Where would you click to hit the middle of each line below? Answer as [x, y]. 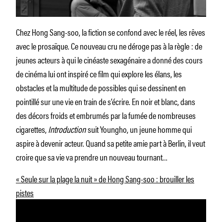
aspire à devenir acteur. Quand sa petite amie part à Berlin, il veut [111, 142]
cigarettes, [32, 129]
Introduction [68, 129]
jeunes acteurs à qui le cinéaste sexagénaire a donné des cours [109, 59]
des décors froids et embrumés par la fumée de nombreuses [106, 115]
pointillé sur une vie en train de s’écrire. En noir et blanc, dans [106, 101]
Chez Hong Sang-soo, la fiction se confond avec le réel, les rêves [111, 31]
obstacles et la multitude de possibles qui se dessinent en [101, 87]
